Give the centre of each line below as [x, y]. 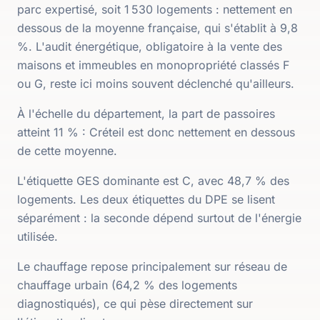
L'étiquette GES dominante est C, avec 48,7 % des [153, 181]
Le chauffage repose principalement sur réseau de [152, 266]
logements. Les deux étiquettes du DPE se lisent [146, 199]
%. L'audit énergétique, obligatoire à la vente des [150, 46]
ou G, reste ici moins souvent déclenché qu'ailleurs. [156, 84]
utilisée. [37, 236]
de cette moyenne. [67, 151]
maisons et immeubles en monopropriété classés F [153, 65]
